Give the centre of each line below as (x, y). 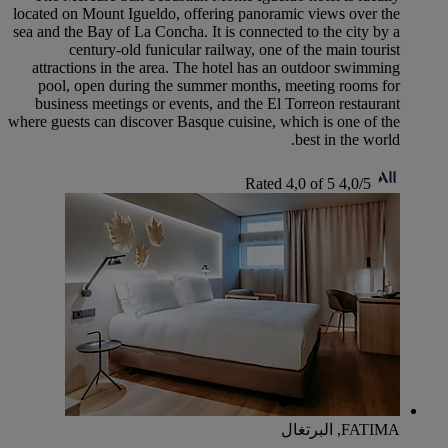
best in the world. (347, 139)
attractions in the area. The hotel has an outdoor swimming (216, 67)
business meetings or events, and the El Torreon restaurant (217, 103)
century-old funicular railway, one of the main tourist (234, 49)
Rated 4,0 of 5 (290, 183)
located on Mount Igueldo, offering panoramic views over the (206, 13)
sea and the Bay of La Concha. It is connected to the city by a (206, 31)
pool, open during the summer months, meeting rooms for (219, 85)
